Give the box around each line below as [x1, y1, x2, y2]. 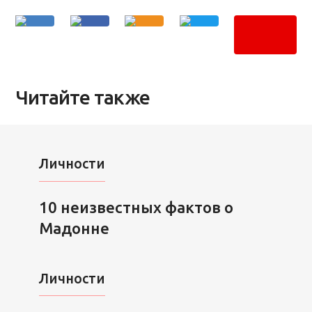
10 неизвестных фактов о [38, 198, 233, 216]
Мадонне [38, 219, 109, 237]
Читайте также [15, 86, 150, 109]
